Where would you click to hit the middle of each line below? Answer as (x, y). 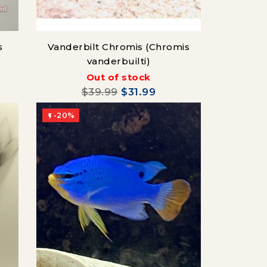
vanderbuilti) (119, 61)
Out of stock (118, 77)
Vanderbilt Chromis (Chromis (119, 46)
